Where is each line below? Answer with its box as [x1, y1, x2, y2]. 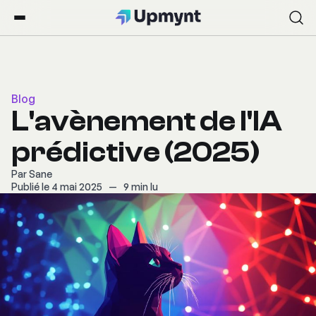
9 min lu [123, 181, 158, 193]
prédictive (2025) [11, 136, 260, 169]
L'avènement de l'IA [11, 105, 282, 138]
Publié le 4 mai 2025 [11, 181, 104, 193]
